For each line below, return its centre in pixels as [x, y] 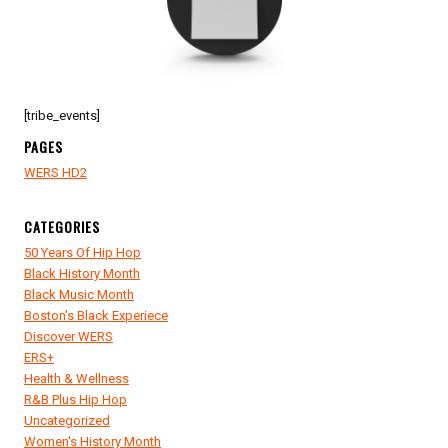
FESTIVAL [114, 33]
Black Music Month [79, 295]
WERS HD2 [55, 173]
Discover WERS [68, 337]
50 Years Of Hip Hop [82, 253]
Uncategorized [67, 421]
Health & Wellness [76, 379]
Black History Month [82, 274]
